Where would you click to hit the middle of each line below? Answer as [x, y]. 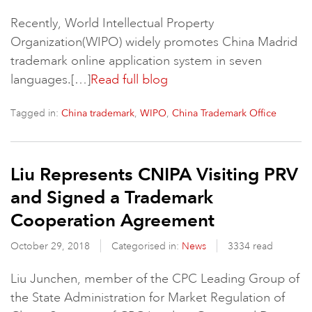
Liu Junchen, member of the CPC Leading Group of [155, 279]
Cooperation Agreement [112, 220]
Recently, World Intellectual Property [112, 23]
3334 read [250, 246]
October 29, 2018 [52, 246]
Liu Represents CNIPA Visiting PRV [154, 174]
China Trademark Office [224, 113]
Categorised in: [147, 246]
